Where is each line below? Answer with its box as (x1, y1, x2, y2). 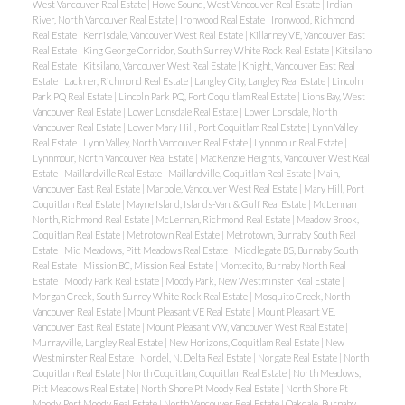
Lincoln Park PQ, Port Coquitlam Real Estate (118, 90, 297, 103)
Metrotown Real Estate (126, 229, 221, 241)
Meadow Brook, (296, 213, 359, 226)
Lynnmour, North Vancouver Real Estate (32, 152, 195, 165)
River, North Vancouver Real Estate (32, 14, 175, 26)
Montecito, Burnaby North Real (219, 259, 346, 272)
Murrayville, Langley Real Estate (32, 336, 165, 349)
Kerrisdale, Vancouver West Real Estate (82, 29, 245, 42)
